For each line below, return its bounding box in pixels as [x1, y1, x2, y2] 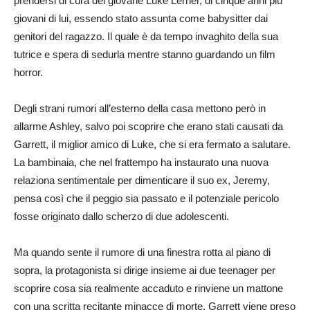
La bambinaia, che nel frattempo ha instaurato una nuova [14, 156, 268, 168]
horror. [14, 66, 43, 78]
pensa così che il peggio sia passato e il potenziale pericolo [14, 192, 279, 204]
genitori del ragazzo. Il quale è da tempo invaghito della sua [14, 30, 278, 42]
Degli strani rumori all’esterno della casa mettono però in [14, 102, 266, 114]
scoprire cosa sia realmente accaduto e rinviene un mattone [14, 282, 283, 294]
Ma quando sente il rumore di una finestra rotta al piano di [14, 246, 271, 258]
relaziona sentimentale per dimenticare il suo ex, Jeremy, [14, 174, 270, 186]
